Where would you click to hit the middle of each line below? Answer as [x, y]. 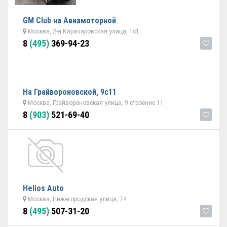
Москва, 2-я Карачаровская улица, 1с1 [83, 31]
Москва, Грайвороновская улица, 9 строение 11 [95, 103]
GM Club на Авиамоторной [69, 21]
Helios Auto [43, 188]
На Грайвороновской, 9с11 [70, 92]
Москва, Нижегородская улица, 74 [77, 199]
